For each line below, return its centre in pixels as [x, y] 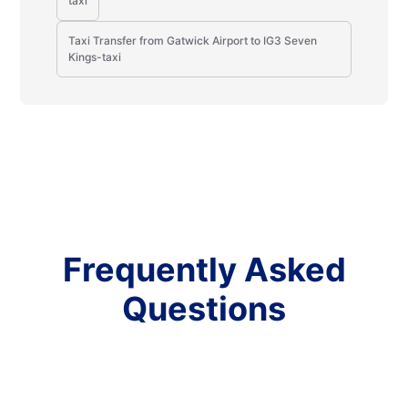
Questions [204, 309]
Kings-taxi [95, 57]
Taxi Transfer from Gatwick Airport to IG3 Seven [193, 41]
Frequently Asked [204, 270]
